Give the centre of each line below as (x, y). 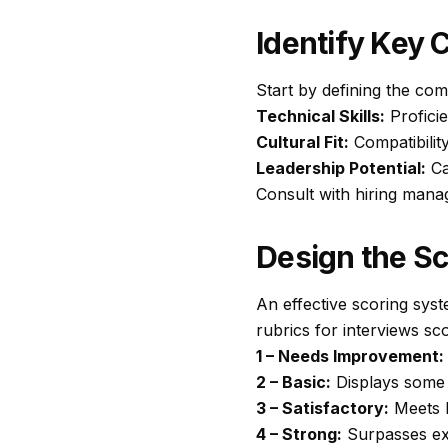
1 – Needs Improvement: (350, 356)
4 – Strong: (299, 434)
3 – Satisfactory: (322, 408)
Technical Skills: (320, 116)
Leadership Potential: (341, 168)
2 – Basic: (293, 382)
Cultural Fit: (302, 142)
